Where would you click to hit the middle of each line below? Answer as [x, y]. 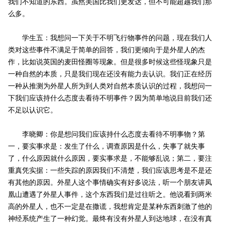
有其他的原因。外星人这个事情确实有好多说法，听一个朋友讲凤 [110, 183]
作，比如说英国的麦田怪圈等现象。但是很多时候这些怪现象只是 [110, 62]
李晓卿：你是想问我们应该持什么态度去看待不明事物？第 [106, 135]
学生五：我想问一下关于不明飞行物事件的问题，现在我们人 [110, 38]
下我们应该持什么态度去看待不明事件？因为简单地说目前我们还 [110, 98]
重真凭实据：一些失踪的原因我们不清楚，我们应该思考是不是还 [110, 171]
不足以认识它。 [32, 110]
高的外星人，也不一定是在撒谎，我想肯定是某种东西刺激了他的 [110, 207]
